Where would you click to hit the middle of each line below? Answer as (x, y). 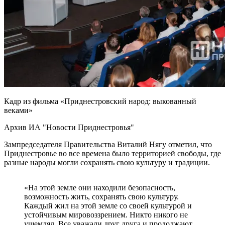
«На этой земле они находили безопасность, (100, 187)
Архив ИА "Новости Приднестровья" (69, 127)
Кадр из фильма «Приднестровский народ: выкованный (100, 101)
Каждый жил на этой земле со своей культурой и (108, 205)
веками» (18, 110)
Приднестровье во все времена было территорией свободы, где (113, 153)
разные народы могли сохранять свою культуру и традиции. (107, 162)
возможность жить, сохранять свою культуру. (101, 196)
